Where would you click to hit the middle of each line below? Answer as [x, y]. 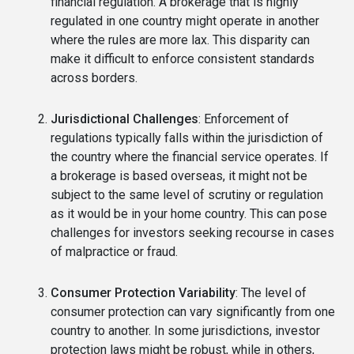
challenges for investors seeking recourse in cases [192, 233]
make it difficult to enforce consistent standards [183, 59]
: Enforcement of [244, 119]
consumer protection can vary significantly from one [193, 312]
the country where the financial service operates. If [190, 157]
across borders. [94, 78]
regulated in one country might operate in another [185, 21]
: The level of [271, 293]
